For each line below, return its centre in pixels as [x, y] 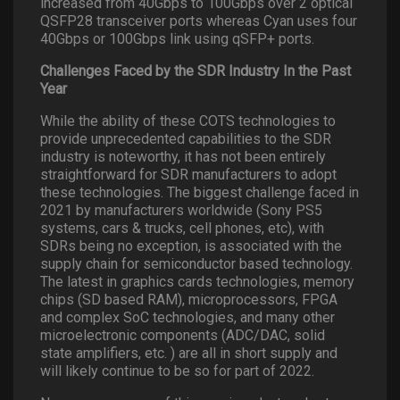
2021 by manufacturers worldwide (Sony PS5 [181, 210]
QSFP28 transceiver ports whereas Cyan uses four [199, 21]
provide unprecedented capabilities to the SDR [186, 139]
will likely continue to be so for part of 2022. [177, 371]
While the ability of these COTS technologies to [188, 121]
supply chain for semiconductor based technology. [196, 264]
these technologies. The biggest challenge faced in [200, 192]
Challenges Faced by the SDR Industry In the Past [196, 71]
